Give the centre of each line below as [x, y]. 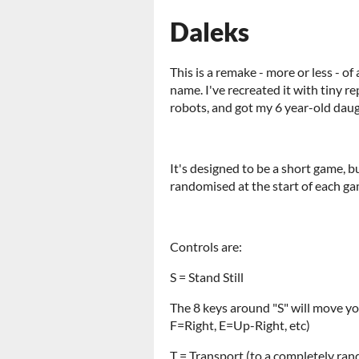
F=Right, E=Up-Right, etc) [240, 325]
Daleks [210, 32]
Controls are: [206, 246]
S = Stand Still [207, 277]
